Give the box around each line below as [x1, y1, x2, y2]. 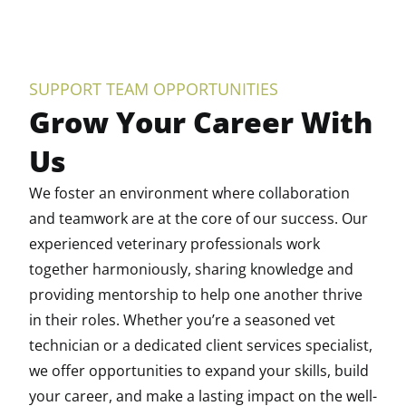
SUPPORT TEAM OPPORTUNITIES [29, 78, 278, 100]
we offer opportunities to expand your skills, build [29, 361, 369, 381]
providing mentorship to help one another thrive [29, 285, 362, 304]
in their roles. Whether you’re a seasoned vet [29, 310, 335, 330]
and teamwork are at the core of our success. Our [29, 208, 368, 228]
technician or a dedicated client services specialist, [29, 335, 372, 355]
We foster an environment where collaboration [29, 183, 350, 203]
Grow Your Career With [29, 102, 372, 141]
